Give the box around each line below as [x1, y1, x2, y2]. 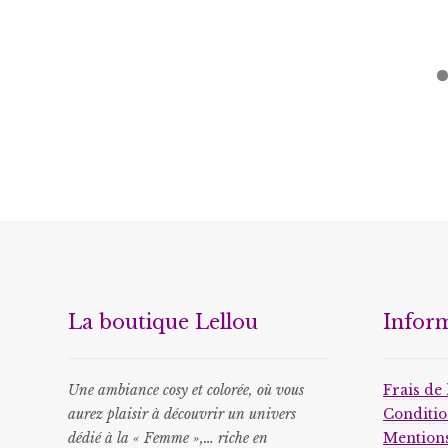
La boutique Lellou [67, 310, 258, 335]
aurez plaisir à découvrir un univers [67, 405, 296, 423]
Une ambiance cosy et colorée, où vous [67, 381, 304, 399]
